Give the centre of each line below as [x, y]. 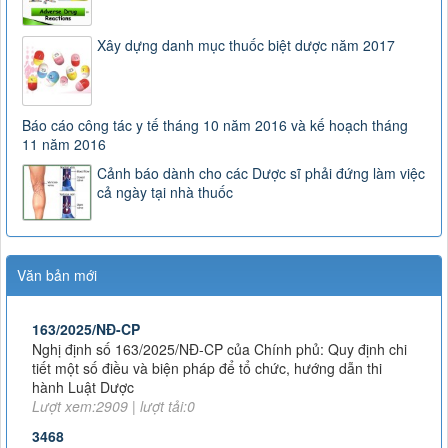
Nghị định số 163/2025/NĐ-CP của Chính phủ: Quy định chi [219, 319]
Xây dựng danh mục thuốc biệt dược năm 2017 [246, 44]
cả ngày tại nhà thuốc [165, 191]
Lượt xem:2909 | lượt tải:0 [113, 376]
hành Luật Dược [83, 357]
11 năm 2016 [64, 143]
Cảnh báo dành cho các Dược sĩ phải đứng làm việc [261, 172]
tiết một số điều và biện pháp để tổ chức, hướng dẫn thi [207, 338]
